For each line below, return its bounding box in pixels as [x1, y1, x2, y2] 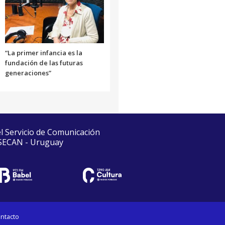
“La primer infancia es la [5, 48, 82, 58]
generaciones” [5, 68, 51, 78]
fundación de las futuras [5, 58, 83, 68]
